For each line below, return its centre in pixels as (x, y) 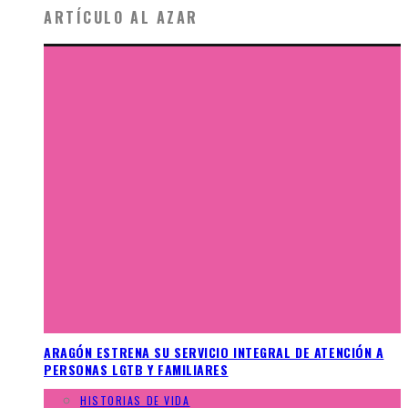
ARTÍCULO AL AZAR (121, 17)
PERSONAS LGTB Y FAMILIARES (136, 370)
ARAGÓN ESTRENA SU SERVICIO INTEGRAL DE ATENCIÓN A (214, 352)
